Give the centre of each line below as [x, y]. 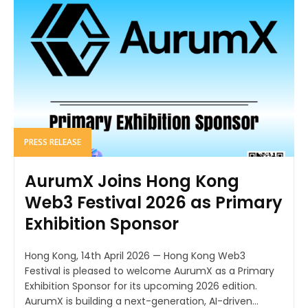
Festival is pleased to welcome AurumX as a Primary [150, 271]
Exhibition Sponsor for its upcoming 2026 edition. [141, 286]
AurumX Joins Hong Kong [132, 181]
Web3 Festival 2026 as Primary [154, 203]
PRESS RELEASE [53, 142]
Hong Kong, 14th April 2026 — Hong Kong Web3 [135, 256]
